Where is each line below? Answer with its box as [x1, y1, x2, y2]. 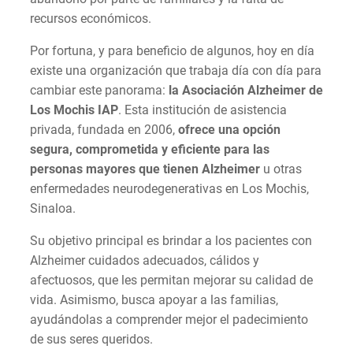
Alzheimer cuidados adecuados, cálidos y [30, 253, 259, 269]
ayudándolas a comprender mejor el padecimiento [30, 312, 308, 328]
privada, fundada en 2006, [30, 122, 178, 138]
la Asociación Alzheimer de [169, 83, 323, 98]
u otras [260, 162, 302, 177]
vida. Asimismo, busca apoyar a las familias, [30, 292, 278, 308]
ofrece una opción [178, 122, 281, 138]
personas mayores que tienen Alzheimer [30, 162, 260, 177]
